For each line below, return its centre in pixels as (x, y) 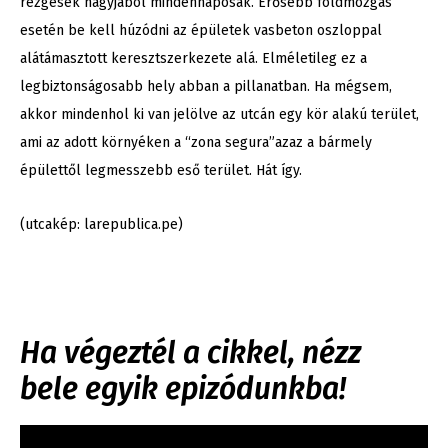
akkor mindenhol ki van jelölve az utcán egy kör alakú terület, (219, 115)
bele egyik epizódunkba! (183, 389)
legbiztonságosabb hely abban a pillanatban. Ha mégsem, (206, 87)
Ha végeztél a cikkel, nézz (190, 353)
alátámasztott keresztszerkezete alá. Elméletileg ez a (193, 59)
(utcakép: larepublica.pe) (101, 225)
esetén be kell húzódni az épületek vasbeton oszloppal (201, 31)
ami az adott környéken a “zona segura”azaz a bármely (196, 143)
